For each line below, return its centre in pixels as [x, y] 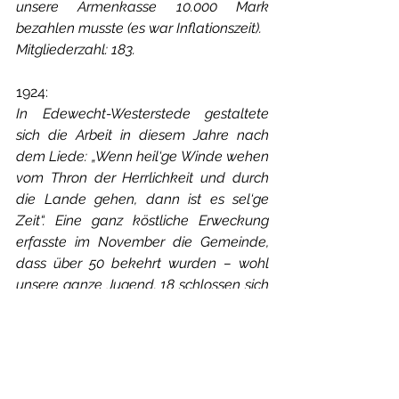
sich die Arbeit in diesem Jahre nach [142, 134]
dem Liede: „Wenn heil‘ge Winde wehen [142, 156]
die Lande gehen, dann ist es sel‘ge [142, 199]
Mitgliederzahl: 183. [76, 49]
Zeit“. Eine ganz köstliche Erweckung [142, 220]
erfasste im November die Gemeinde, [142, 241]
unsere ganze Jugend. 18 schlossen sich [142, 284]
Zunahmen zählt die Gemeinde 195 [142, 348]
